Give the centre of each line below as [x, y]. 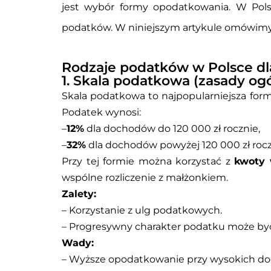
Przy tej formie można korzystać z [148, 162]
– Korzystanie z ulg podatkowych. [142, 211]
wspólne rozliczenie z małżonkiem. [145, 178]
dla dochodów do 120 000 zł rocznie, [172, 129]
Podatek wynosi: [101, 113]
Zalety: [79, 194]
